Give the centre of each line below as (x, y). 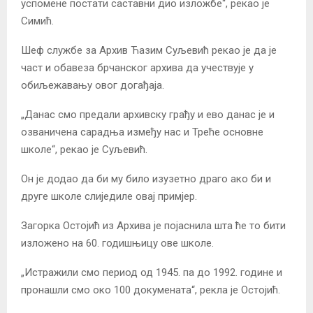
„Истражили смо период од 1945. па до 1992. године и (152, 273)
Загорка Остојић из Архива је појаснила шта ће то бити (153, 226)
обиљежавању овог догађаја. (93, 86)
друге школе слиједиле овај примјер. (109, 197)
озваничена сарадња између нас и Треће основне (142, 132)
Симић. (37, 21)
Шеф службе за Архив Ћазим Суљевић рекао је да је (149, 51)
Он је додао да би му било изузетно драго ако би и (146, 179)
